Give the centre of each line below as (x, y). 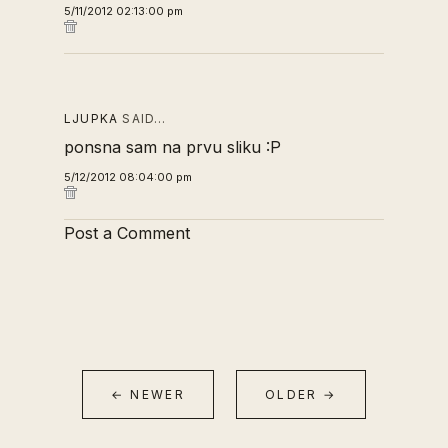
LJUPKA (91, 119)
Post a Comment (127, 233)
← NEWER (148, 395)
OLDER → (300, 395)
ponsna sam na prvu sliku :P (172, 147)
